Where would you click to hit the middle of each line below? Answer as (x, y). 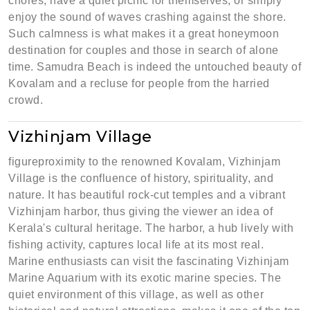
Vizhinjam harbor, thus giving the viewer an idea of (141, 211)
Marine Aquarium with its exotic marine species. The (145, 278)
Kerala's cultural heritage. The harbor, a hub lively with (151, 228)
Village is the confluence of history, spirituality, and (141, 178)
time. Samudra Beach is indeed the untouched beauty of (155, 67)
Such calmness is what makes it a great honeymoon (144, 34)
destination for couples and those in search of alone (144, 50)
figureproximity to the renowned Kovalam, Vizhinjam (145, 162)
